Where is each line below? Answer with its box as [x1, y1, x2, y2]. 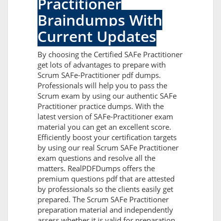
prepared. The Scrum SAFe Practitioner [37, 194, 169, 205]
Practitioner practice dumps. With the [37, 101, 164, 111]
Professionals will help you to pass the [37, 80, 167, 91]
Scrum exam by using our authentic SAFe [37, 91, 177, 101]
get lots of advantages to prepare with [37, 60, 166, 70]
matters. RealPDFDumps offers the [37, 163, 155, 174]
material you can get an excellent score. [37, 122, 171, 132]
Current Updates [37, 26, 156, 47]
